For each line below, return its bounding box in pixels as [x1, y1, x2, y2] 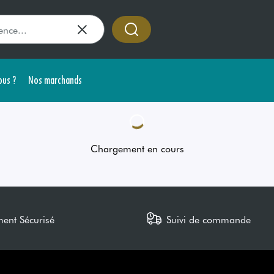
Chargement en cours [90, 141, 184, 155]
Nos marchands [28, 72, 82, 87]
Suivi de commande [166, 212, 251, 226]
